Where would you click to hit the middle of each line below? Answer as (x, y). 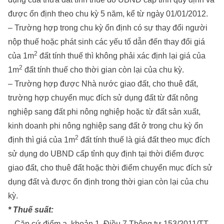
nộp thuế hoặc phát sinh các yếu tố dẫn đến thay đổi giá (106, 42)
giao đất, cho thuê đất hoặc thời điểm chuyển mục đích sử (110, 168)
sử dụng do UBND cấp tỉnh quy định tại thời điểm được (106, 154)
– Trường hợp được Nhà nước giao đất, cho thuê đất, (103, 84)
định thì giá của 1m (41, 140)
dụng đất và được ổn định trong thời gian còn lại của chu (108, 182)
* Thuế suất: (31, 210)
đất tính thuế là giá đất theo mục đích (144, 140)
